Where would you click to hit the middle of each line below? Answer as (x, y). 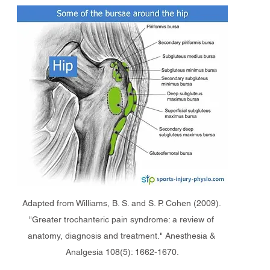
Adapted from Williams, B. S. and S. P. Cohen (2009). (122, 203)
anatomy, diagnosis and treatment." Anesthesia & (122, 236)
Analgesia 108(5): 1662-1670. (122, 252)
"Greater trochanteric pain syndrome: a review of (122, 220)
